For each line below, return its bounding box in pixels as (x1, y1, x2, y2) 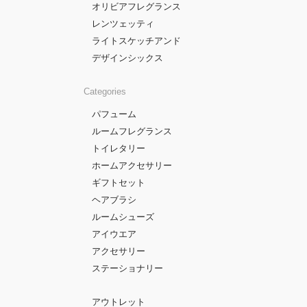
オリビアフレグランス (92, 1, 181, 12)
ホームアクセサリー (92, 160, 172, 171)
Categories (84, 86, 126, 97)
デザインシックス (92, 53, 163, 63)
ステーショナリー (92, 263, 163, 273)
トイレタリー (92, 143, 145, 153)
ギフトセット (92, 177, 145, 188)
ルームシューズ (92, 212, 154, 222)
